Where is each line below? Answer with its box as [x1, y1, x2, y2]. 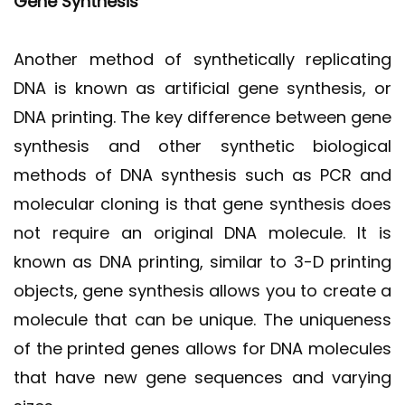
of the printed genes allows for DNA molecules [14, 336, 391, 360]
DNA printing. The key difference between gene [14, 105, 391, 128]
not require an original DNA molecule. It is [14, 221, 391, 244]
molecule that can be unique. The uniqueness [14, 307, 391, 331]
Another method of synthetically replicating [14, 47, 391, 71]
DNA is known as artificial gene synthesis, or [14, 76, 391, 99]
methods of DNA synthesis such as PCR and [14, 163, 391, 186]
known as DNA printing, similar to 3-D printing [14, 250, 391, 273]
